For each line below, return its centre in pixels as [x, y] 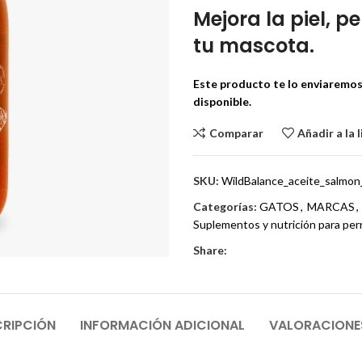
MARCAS [331, 206]
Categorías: [225, 206]
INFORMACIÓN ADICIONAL [162, 325]
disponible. [223, 101]
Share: [210, 250]
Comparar [236, 133]
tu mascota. [254, 46]
